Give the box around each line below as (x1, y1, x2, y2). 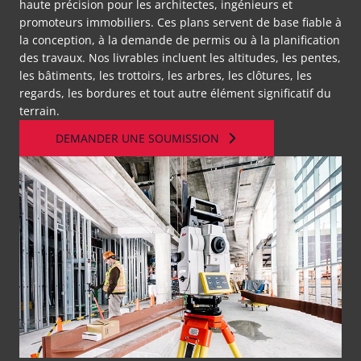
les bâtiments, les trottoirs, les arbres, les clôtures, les (19, 68, 312, 83)
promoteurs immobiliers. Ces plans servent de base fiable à (19, 15, 342, 30)
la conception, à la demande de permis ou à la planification (19, 32, 340, 48)
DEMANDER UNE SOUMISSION (56, 131, 219, 146)
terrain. (19, 103, 60, 118)
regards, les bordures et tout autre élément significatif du (19, 85, 331, 101)
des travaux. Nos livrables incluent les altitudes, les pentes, (19, 50, 341, 65)
